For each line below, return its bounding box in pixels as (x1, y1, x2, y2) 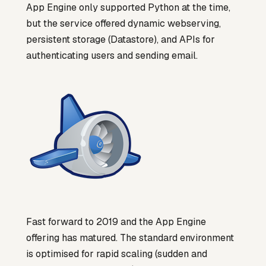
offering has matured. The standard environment (26, 231, 234, 244)
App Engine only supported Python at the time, (26, 1, 230, 14)
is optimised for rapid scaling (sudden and (26, 247, 207, 260)
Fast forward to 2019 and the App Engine (26, 215, 206, 228)
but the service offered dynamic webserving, (26, 17, 221, 30)
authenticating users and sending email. (26, 49, 198, 62)
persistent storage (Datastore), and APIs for (26, 33, 215, 46)
